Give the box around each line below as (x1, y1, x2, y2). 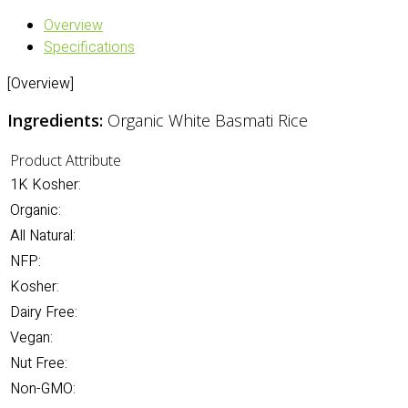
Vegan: (10, 327, 53, 349)
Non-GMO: (10, 378, 76, 400)
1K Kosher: (10, 174, 81, 196)
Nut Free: (10, 352, 67, 374)
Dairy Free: (10, 301, 77, 323)
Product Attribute (10, 150, 121, 170)
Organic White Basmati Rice (107, 109, 308, 131)
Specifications (44, 36, 135, 58)
